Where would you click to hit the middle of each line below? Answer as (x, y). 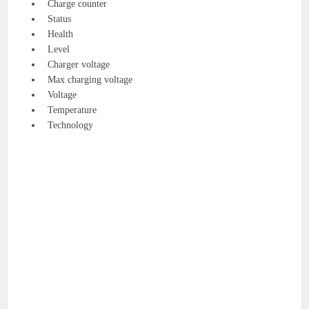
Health (58, 34)
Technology (68, 126)
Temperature (70, 110)
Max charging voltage (88, 80)
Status (57, 19)
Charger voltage (76, 65)
